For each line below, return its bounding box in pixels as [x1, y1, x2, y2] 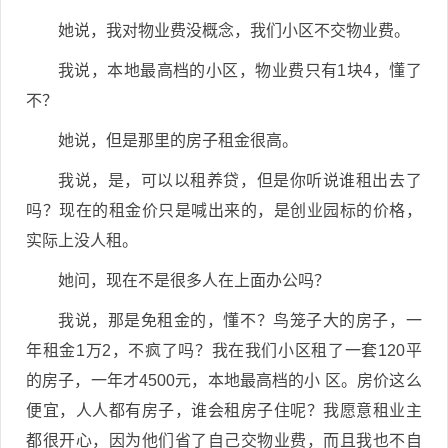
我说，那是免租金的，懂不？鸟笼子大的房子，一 [58, 312, 422, 329]
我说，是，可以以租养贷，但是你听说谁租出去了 [58, 172, 422, 189]
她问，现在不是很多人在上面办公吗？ [58, 272, 330, 289]
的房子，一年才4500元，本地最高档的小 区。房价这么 [26, 372, 422, 389]
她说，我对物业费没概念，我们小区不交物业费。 [58, 22, 410, 39]
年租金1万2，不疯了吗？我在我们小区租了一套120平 [26, 342, 422, 359]
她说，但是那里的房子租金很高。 [58, 132, 298, 149]
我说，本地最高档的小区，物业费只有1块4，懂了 [58, 62, 422, 79]
